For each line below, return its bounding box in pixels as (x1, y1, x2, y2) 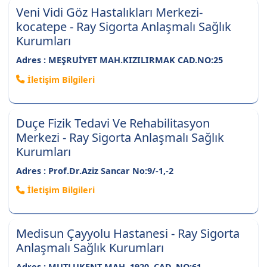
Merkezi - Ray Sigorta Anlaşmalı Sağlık (16, 129, 224, 145)
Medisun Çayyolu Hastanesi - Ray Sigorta (16, 225, 240, 242)
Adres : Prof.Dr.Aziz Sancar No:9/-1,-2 (16, 164, 173, 176)
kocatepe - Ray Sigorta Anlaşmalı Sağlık (16, 18, 231, 35)
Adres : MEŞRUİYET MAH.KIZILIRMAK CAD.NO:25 (16, 54, 223, 66)
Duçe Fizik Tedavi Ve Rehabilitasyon (16, 114, 210, 131)
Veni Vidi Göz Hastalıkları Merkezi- (16, 4, 203, 21)
